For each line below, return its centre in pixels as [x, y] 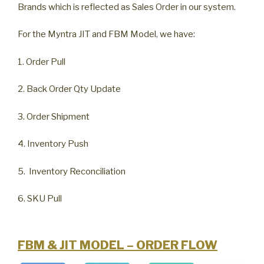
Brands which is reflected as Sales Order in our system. [127, 7]
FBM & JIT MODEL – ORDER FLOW [118, 245]
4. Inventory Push [53, 144]
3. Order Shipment [54, 116]
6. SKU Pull [40, 199]
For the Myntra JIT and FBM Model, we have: [106, 34]
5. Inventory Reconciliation [72, 171]
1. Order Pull [42, 62]
